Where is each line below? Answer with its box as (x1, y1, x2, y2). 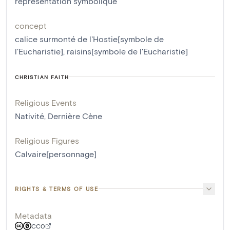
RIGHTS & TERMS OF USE (15, 185, 99, 192)
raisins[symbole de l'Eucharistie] (67, 46, 188, 56)
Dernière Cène (48, 110, 102, 121)
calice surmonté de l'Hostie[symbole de (15, 33, 164, 44)
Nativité (15, 110, 44, 121)
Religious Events (15, 97, 76, 107)
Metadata (15, 210, 52, 220)
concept (15, 20, 47, 30)
